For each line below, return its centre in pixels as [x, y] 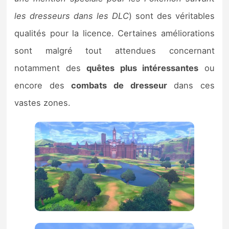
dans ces [191, 86]
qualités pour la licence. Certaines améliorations [114, 33]
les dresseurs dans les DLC [72, 16]
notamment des [51, 68]
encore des [43, 86]
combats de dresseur [119, 86]
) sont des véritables [171, 16]
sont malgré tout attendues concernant [114, 51]
